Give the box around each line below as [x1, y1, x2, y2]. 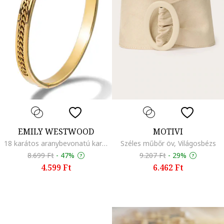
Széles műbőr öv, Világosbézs [120, 138, 216, 148]
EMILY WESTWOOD [18, 125, 94, 137]
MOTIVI [153, 125, 183, 137]
